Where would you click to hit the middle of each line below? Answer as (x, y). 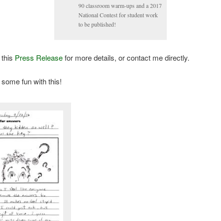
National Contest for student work (118, 15)
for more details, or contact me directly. (126, 58)
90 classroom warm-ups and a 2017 (120, 6)
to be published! (97, 24)
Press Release (38, 58)
